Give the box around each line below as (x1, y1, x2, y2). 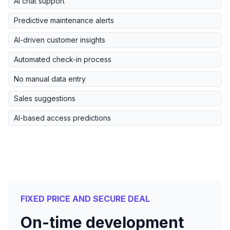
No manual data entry (14, 74, 86, 84)
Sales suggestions (14, 94, 75, 103)
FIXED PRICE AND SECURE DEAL (21, 194, 150, 204)
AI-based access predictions (14, 113, 111, 123)
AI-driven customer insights (14, 35, 105, 45)
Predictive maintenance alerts (14, 16, 114, 25)
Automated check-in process (14, 55, 111, 64)
